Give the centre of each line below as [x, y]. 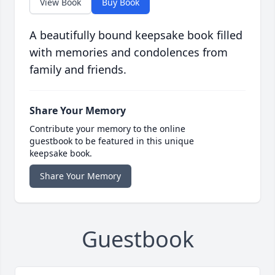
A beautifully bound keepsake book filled [136, 35]
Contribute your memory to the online [107, 129]
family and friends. [78, 70]
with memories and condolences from [129, 52]
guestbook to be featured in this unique [112, 141]
